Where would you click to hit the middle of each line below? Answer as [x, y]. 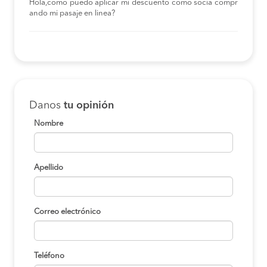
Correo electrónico [67, 212]
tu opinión [89, 105]
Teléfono [49, 256]
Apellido [49, 167]
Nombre [49, 123]
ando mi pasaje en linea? [72, 13]
